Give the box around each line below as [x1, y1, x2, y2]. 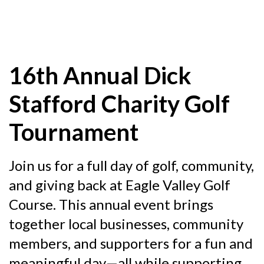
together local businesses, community [9, 214, 243, 232]
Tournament [9, 117, 138, 146]
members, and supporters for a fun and [9, 234, 253, 252]
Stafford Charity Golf [9, 89, 230, 118]
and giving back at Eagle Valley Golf [9, 176, 230, 193]
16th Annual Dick [9, 61, 192, 90]
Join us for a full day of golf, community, [9, 156, 254, 174]
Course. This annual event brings [9, 195, 213, 213]
